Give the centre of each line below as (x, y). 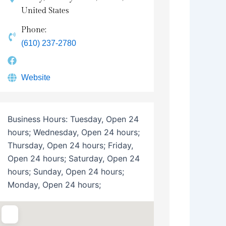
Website (36, 77)
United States (45, 11)
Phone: (34, 30)
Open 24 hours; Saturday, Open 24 (73, 158)
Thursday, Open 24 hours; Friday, (70, 145)
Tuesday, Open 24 (104, 119)
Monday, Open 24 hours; (54, 184)
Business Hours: (39, 119)
